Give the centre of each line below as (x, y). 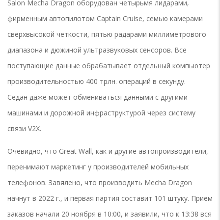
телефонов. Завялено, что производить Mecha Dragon (100, 183)
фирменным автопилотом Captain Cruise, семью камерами (105, 19)
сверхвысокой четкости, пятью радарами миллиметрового (107, 34)
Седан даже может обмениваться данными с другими (97, 97)
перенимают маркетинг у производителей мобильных (98, 167)
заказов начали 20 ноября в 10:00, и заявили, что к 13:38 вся (110, 214)
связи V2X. (24, 129)
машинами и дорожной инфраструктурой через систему (101, 113)
